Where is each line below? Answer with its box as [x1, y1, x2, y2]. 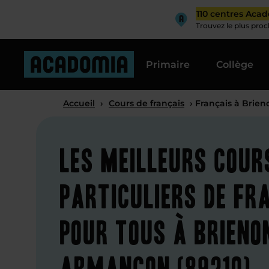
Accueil [63, 98, 95, 109]
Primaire [146, 58, 190, 70]
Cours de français [109, 98, 184, 109]
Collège [216, 58, 253, 70]
